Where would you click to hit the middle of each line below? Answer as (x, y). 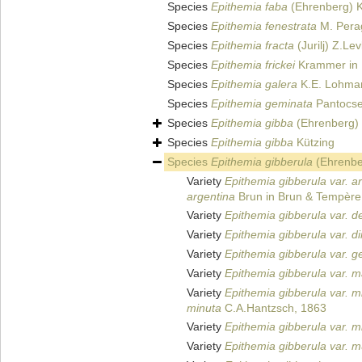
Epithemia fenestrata (264, 26)
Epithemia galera (254, 84)
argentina (211, 197)
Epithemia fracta (253, 46)
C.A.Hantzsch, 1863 (274, 308)
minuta (204, 308)
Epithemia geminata (262, 104)
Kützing (314, 143)
